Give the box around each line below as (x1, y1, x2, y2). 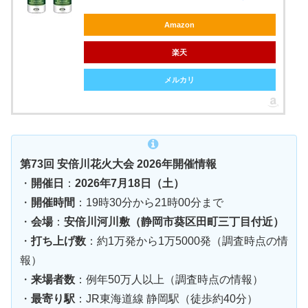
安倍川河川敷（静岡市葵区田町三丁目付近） (64, 216, 284, 228)
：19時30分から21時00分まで (75, 197, 223, 209)
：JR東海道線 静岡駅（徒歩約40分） (75, 293, 258, 305)
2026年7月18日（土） (75, 177, 184, 190)
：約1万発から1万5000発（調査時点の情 (86, 235, 288, 247)
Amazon (164, 21, 195, 30)
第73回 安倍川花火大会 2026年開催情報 (20, 158, 217, 170)
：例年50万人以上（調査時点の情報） (75, 274, 263, 286)
